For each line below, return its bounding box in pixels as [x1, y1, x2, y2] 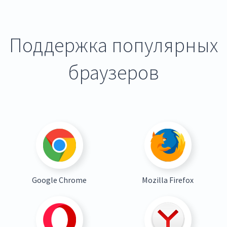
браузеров [68, 59, 159, 85]
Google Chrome [32, 174, 87, 185]
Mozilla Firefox [142, 174, 194, 185]
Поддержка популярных [9, 32, 218, 58]
